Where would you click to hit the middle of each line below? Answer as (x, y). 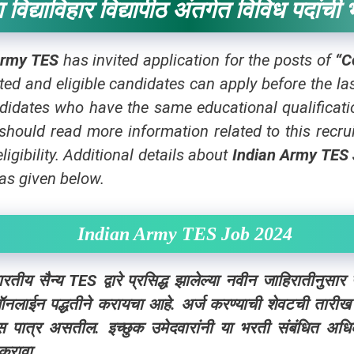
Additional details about (148, 155)
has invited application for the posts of (199, 60)
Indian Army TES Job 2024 (185, 233)
